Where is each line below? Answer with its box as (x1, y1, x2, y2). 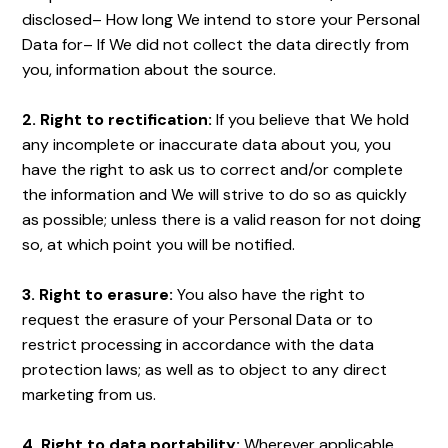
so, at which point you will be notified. (22, 234, 296, 255)
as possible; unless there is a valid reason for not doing (22, 209, 422, 230)
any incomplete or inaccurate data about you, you (22, 134, 392, 155)
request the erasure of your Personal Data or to (22, 309, 374, 330)
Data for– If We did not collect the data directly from (22, 34, 410, 55)
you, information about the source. (22, 59, 277, 80)
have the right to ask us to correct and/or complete (22, 159, 404, 180)
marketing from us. (22, 384, 157, 405)
